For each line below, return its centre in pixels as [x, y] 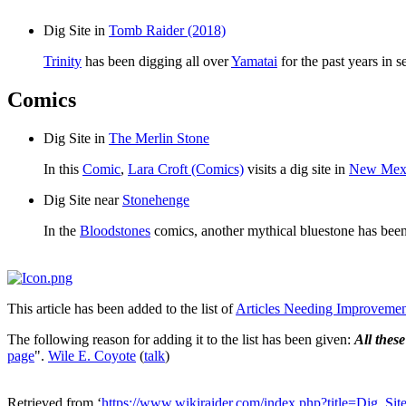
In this [63, 169]
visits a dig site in [296, 169]
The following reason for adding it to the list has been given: [181, 339]
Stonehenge [156, 199]
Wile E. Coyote [92, 355]
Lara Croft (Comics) [186, 169]
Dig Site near [83, 199]
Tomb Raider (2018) [167, 31]
